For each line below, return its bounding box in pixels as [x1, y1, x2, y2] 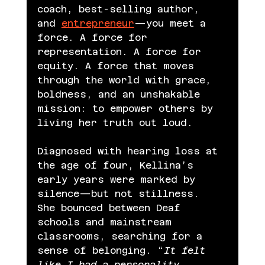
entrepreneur [61, 17, 134, 29]
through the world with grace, [37, 74, 217, 86]
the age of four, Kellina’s [37, 159, 199, 171]
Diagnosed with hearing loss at [37, 145, 224, 157]
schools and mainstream [37, 216, 177, 228]
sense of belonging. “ [37, 244, 164, 256]
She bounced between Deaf [37, 202, 186, 214]
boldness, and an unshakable [37, 88, 206, 100]
